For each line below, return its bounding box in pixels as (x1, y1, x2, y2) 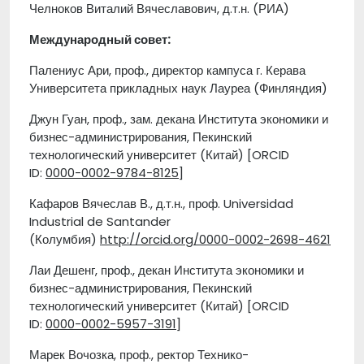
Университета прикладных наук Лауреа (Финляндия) (29, 80, 327, 97)
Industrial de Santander (29, 213, 171, 230)
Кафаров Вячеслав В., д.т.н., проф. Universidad (29, 195, 293, 212)
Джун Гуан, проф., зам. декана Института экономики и (29, 110, 328, 128)
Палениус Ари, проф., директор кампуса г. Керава (29, 62, 305, 79)
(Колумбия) (29, 231, 100, 248)
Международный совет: (29, 31, 171, 48)
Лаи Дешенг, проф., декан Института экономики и (29, 262, 304, 279)
